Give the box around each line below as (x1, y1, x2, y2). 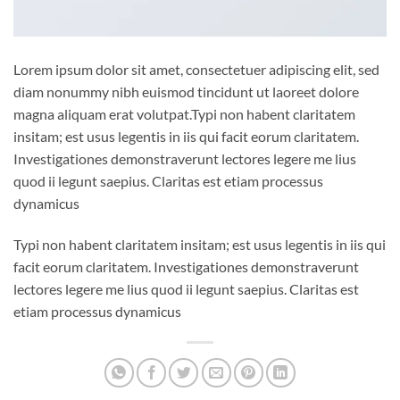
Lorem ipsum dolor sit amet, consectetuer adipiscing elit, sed (13, 61, 379, 79)
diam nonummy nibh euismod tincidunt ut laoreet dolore (13, 83, 359, 101)
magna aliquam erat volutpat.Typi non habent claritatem (13, 105, 355, 123)
